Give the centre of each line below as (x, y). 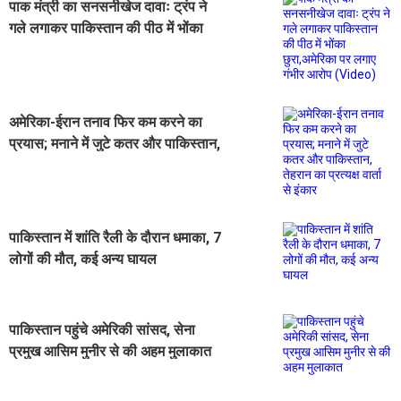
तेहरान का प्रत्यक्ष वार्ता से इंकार (89, 165)
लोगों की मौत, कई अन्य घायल (83, 259)
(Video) (34, 71)
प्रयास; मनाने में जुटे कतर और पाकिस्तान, (115, 143)
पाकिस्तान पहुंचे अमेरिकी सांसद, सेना (102, 329)
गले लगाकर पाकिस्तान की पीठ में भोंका (106, 28)
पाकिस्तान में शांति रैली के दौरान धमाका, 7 (115, 237)
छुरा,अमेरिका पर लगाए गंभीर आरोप (95, 49)
